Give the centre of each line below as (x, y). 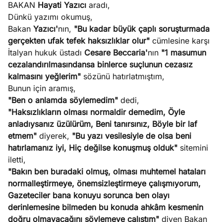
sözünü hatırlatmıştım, (124, 76)
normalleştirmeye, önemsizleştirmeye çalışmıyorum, (104, 183)
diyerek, (55, 136)
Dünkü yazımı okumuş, (50, 17)
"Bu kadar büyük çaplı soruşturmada (142, 29)
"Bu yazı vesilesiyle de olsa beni (132, 136)
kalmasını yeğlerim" (46, 76)
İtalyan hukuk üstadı (46, 53)
